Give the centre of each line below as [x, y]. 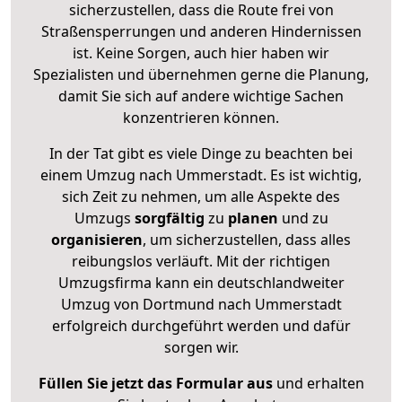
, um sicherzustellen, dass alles [247, 239]
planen [253, 218]
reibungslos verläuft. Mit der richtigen [201, 261]
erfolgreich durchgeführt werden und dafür [201, 325]
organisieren [97, 239]
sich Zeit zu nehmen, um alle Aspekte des [201, 196]
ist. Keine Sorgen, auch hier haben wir [201, 52]
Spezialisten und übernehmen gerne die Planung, [201, 74]
